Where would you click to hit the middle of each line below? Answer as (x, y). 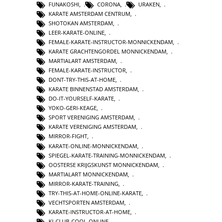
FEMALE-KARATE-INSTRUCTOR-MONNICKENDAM (111, 42)
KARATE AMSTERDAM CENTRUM (89, 13)
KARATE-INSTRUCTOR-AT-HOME (89, 212)
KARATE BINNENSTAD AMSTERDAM (93, 89)
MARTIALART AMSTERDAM (82, 60)
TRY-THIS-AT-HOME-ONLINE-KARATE (95, 193)
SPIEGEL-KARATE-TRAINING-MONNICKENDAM (107, 155)
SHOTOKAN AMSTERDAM (81, 23)
